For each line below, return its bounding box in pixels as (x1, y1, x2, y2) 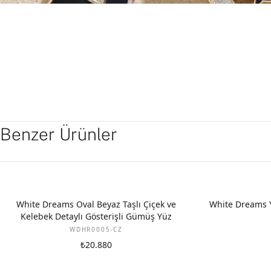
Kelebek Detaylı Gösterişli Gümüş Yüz (21, 211, 172, 222)
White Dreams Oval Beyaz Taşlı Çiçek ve (16, 198, 176, 210)
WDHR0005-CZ (70, 225, 123, 233)
